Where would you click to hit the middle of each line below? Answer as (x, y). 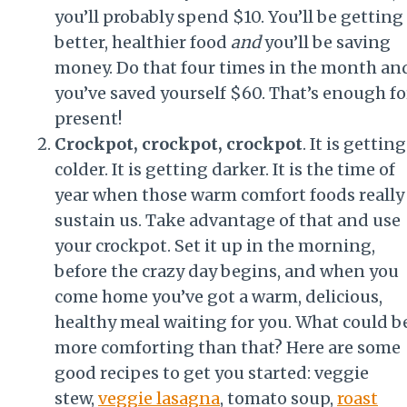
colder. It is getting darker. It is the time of (225, 169)
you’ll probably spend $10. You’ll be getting (229, 16)
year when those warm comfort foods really (229, 194)
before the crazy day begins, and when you (227, 271)
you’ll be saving (326, 42)
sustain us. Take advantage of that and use (228, 220)
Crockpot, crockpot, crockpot (179, 144)
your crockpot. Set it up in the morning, (215, 245)
